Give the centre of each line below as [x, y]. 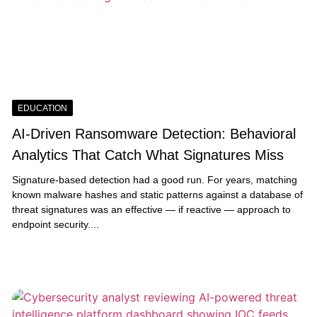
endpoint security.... [55, 224]
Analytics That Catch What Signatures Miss [148, 155]
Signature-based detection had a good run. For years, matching [154, 179]
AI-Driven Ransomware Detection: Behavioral [154, 133]
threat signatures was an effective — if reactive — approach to [151, 209]
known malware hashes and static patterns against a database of [157, 194]
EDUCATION [42, 108]
